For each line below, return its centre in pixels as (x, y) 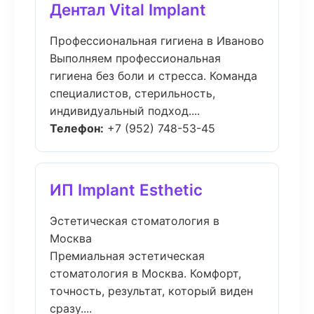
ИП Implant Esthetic (126, 190)
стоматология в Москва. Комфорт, (145, 273)
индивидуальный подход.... (125, 111)
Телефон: (77, 128)
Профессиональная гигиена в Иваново (157, 41)
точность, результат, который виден (151, 291)
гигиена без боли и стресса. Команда (153, 76)
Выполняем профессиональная (135, 58)
